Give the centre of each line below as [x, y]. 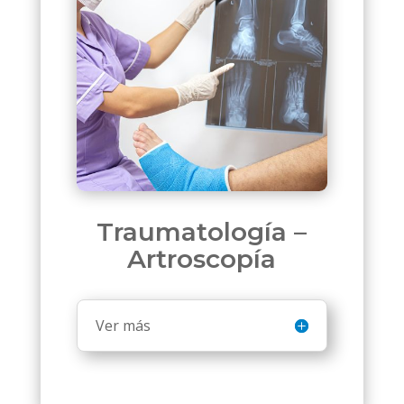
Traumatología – [202, 232]
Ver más [123, 326]
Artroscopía [202, 259]
